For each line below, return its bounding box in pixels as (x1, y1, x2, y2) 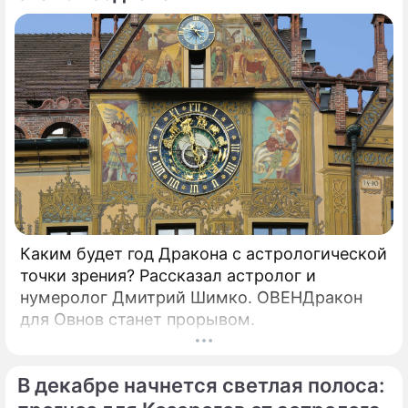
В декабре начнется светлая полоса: (17, 372, 384, 397)
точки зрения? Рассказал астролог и (20, 265, 316, 285)
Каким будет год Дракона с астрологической (20, 243, 387, 263)
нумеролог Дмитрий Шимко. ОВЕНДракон (20, 287, 362, 307)
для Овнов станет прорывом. (20, 309, 255, 329)
